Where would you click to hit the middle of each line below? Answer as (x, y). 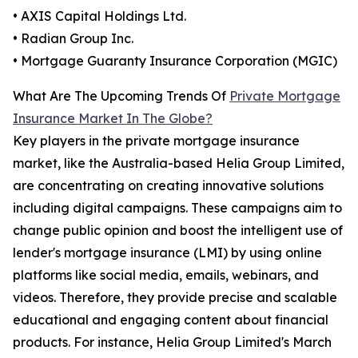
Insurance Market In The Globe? (113, 119)
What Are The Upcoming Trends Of (121, 96)
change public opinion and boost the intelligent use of (178, 231)
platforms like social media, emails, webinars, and (166, 275)
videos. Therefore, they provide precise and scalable (175, 298)
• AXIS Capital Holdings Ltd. (99, 16)
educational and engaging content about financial (171, 320)
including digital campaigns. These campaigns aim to (177, 208)
